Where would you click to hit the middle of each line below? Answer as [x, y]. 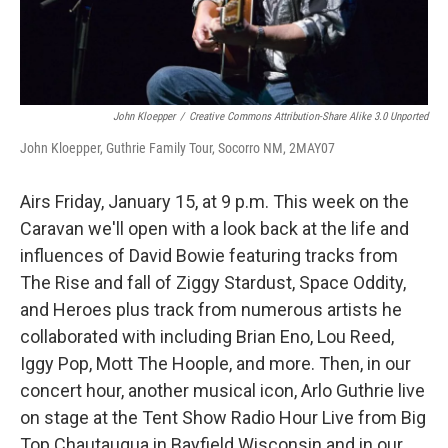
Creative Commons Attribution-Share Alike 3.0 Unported [308, 117]
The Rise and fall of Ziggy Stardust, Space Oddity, [213, 283]
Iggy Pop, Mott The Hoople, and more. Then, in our [215, 364]
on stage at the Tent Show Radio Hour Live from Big [223, 418]
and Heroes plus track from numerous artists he [211, 310]
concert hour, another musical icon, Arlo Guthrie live [222, 391]
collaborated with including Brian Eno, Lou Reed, [207, 337]
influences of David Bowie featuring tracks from [209, 256]
